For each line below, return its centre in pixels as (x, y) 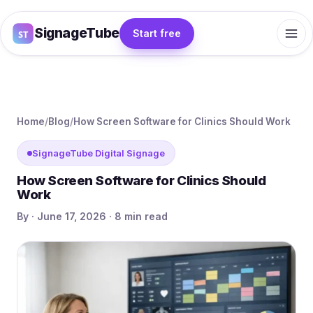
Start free (156, 33)
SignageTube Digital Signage (99, 153)
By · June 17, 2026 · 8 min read (92, 216)
